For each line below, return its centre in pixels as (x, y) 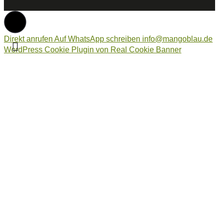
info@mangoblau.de (177, 39)
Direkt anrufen (28, 39)
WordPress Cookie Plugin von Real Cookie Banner (93, 49)
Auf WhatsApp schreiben (97, 39)
